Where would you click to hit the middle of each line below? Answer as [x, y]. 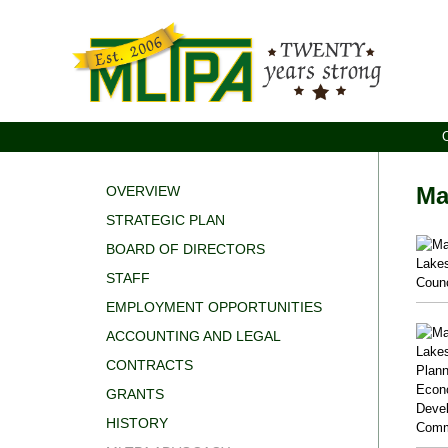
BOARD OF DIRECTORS [185, 249]
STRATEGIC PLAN [165, 220]
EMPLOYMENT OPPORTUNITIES [213, 307]
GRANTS [134, 394]
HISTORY [136, 423]
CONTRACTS [149, 365]
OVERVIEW [142, 191]
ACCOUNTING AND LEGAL [193, 336]
